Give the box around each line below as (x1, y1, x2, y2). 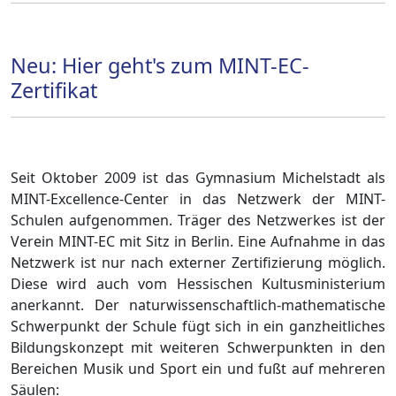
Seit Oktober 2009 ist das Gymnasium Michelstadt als (11, 168, 385, 188)
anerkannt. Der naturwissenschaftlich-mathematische (11, 295, 385, 316)
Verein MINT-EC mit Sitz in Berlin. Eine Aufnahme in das (11, 232, 385, 252)
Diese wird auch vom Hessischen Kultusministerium (11, 274, 385, 294)
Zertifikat (11, 76, 103, 105)
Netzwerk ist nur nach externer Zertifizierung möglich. (11, 253, 385, 273)
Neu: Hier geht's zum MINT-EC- (11, 51, 309, 80)
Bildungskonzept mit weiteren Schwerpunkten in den (11, 338, 385, 358)
